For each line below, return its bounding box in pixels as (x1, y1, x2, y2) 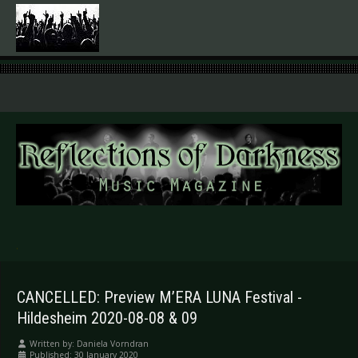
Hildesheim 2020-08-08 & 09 (17, 308, 197, 328)
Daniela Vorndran (77, 338, 149, 350)
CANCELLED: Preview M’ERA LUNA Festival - (17, 288, 302, 308)
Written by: (27, 338, 77, 350)
